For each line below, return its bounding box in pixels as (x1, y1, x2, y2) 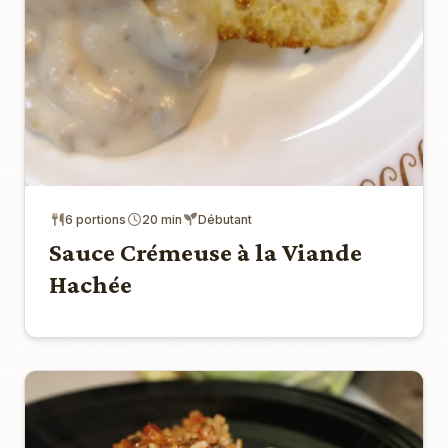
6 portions (65, 211, 126, 227)
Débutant (198, 211, 252, 227)
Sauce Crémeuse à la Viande (49, 237, 362, 267)
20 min (142, 211, 182, 227)
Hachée (49, 269, 132, 299)
